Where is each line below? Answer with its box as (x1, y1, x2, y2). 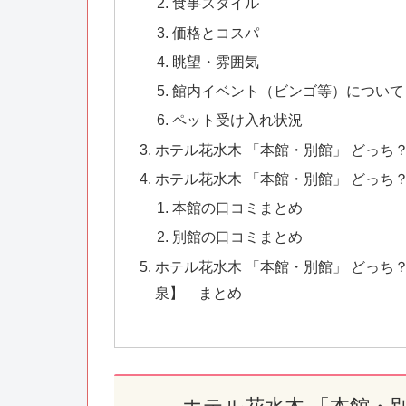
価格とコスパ (172, 24, 260, 41)
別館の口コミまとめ (172, 228, 304, 246)
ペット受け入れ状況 (172, 111, 304, 129)
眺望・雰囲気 (172, 53, 260, 70)
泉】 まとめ (154, 284, 242, 301)
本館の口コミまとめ (172, 199, 304, 217)
